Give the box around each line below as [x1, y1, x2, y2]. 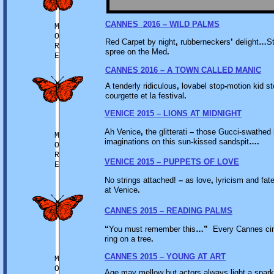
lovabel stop [179, 81, 224, 91]
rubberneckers [178, 37, 231, 46]
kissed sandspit [193, 137, 249, 146]
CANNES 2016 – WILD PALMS [105, 20, 220, 29]
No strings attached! [105, 176, 179, 185]
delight [233, 37, 259, 46]
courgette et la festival [105, 91, 184, 100]
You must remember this [109, 224, 196, 234]
